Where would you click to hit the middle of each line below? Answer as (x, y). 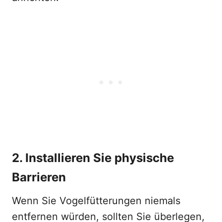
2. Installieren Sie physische (93, 158)
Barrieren (39, 177)
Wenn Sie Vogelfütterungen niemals (96, 201)
